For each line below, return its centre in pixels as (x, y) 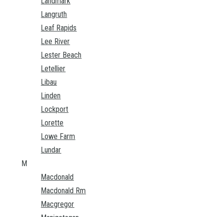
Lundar (51, 150)
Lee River (55, 42)
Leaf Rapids (59, 28)
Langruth (54, 15)
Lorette (52, 123)
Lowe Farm (58, 137)
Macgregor (58, 204)
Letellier (53, 69)
